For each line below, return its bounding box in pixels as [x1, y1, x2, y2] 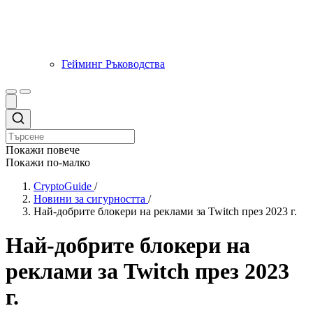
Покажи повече [6, 143, 80, 156]
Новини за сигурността [34, 192, 145, 205]
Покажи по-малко [6, 156, 90, 168]
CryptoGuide [34, 180, 92, 192]
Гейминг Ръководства [61, 57, 165, 70]
